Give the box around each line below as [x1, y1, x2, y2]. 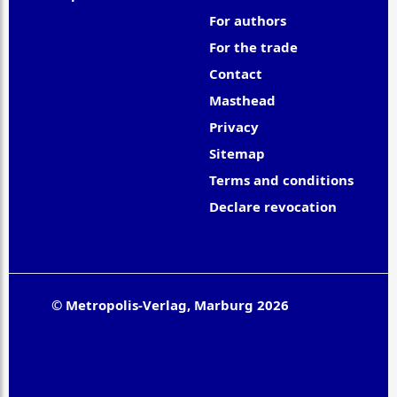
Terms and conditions [209, 170, 354, 189]
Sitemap [209, 144, 265, 162]
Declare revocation [209, 197, 337, 215]
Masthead [209, 90, 276, 109]
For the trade [209, 37, 298, 56]
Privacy [209, 117, 259, 136]
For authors [209, 11, 286, 29]
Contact [209, 64, 262, 82]
